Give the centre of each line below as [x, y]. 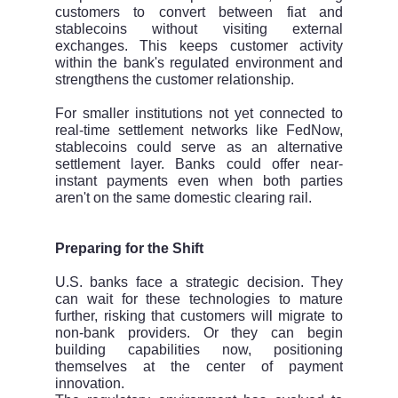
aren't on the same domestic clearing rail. [183, 198]
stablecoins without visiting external [199, 29]
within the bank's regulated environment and [199, 63]
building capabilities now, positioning [199, 350]
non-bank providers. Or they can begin [199, 333]
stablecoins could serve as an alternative [199, 147]
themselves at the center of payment [199, 367]
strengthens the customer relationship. [174, 80]
